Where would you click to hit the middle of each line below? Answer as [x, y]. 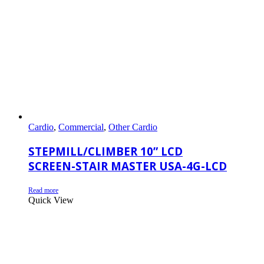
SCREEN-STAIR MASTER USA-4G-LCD [128, 166]
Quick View [51, 200]
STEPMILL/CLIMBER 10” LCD [105, 151]
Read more [43, 190]
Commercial [81, 127]
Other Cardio [133, 127]
